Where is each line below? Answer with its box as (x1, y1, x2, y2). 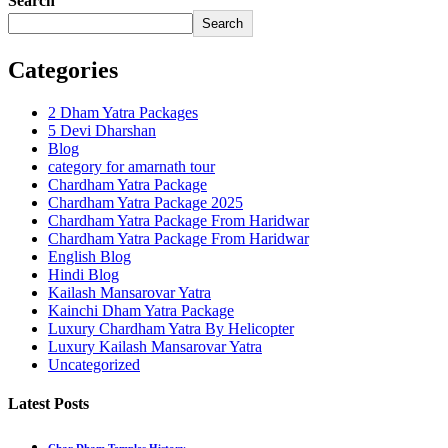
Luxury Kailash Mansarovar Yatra (48, 337, 262, 355)
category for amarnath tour (48, 157, 215, 175)
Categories (8, 56, 118, 83)
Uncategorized (48, 355, 140, 373)
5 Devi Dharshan (48, 121, 156, 139)
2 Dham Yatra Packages (48, 103, 198, 121)
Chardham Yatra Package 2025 (48, 193, 243, 211)
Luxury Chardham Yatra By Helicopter (48, 319, 294, 337)
